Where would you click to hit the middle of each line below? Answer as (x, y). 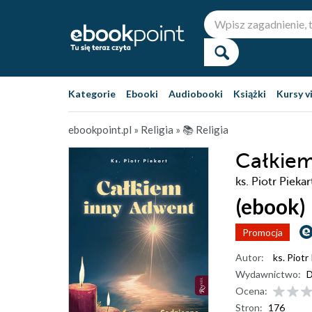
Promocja (263, 232)
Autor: (250, 257)
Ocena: (251, 291)
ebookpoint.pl (100, 130)
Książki (250, 94)
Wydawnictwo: (268, 274)
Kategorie (92, 94)
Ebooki (142, 94)
